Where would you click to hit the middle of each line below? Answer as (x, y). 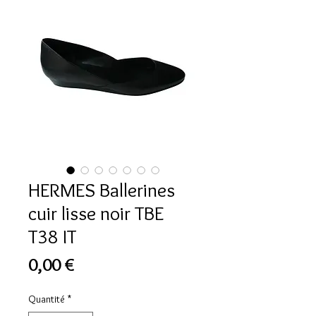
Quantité (47, 299)
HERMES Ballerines (102, 190)
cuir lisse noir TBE (96, 213)
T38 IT (52, 237)
